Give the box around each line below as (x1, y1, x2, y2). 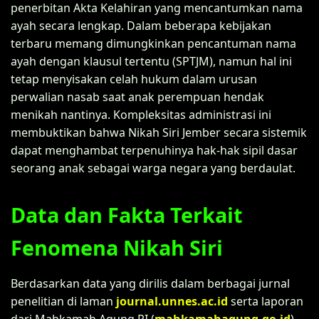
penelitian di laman (11, 293, 116, 309)
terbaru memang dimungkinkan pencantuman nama (11, 35, 296, 51)
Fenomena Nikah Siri (11, 233, 223, 261)
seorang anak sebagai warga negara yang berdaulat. (11, 159, 296, 176)
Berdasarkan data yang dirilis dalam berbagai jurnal (11, 275, 290, 291)
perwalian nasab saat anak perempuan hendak (11, 88, 264, 105)
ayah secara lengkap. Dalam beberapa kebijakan (11, 17, 271, 33)
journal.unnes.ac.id (116, 293, 228, 309)
